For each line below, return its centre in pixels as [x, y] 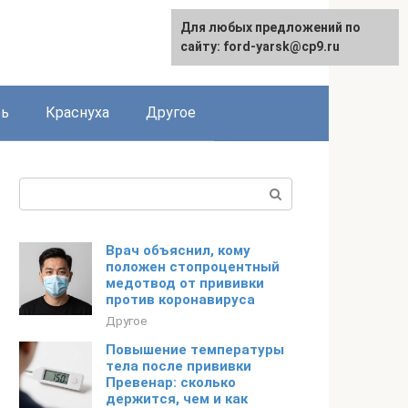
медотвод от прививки [185, 283]
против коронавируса [180, 300]
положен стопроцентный [193, 267]
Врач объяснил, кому [178, 250]
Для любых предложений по [270, 27]
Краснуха [77, 112]
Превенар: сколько [171, 382]
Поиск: [42, 188]
